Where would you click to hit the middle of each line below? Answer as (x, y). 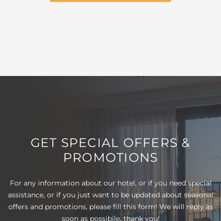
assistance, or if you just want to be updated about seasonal (110, 195)
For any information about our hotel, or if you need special (110, 183)
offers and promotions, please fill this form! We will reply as (110, 206)
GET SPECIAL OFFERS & (110, 142)
